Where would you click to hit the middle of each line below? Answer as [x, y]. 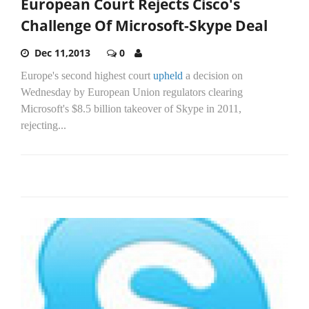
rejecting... [43, 126]
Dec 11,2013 [62, 53]
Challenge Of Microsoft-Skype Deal [144, 26]
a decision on [213, 76]
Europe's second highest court [87, 76]
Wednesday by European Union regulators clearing [132, 92]
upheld [168, 76]
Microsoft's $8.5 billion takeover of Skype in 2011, [131, 109]
